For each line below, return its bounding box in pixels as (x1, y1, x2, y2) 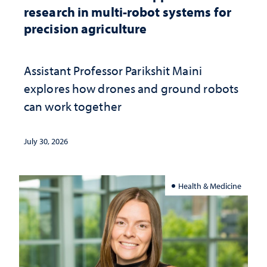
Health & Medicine (178, 180, 242, 191)
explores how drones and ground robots (24, 80, 239, 97)
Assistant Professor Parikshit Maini (24, 63, 202, 79)
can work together (24, 98, 122, 114)
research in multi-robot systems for (24, 3, 231, 21)
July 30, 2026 (24, 136, 68, 147)
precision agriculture (24, 20, 147, 38)
